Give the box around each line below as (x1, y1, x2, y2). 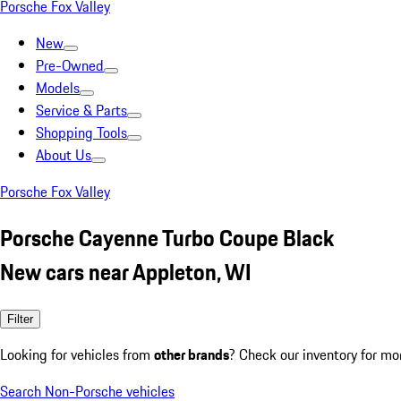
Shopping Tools (36, 122, 127, 143)
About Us (36, 144, 91, 166)
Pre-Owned (36, 55, 104, 76)
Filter (7, 311, 33, 326)
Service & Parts (36, 99, 127, 121)
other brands (154, 343, 229, 365)
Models (36, 77, 80, 98)
